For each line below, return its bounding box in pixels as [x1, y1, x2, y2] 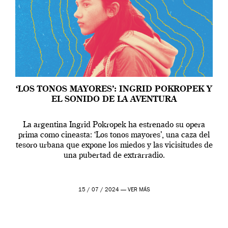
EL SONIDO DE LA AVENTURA [51, 96, 177, 104]
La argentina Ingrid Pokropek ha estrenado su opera [23, 121, 205, 130]
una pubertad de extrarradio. [63, 152, 165, 160]
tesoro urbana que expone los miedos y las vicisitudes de [15, 141, 213, 150]
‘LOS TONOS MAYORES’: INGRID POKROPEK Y [16, 85, 212, 94]
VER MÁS [127, 187, 150, 193]
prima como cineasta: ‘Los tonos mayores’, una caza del [18, 131, 210, 140]
